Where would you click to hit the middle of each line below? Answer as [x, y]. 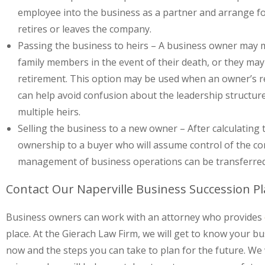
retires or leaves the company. [85, 29]
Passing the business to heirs [84, 46]
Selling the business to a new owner [98, 128]
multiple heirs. [49, 112]
